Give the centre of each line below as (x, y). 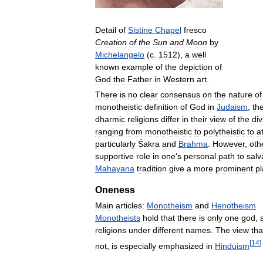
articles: (130, 206)
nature (240, 95)
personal (200, 156)
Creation (111, 42)
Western (179, 79)
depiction (196, 67)
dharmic (110, 119)
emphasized (181, 246)
